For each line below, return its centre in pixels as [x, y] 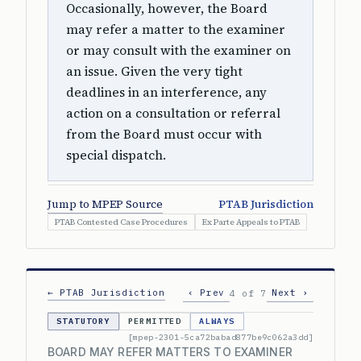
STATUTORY [83, 321]
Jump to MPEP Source [105, 204]
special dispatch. [116, 155]
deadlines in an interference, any [166, 92]
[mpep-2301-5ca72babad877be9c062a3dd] [220, 337]
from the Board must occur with [164, 134]
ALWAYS [217, 321]
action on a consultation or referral [173, 113]
